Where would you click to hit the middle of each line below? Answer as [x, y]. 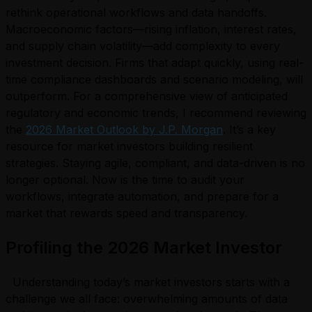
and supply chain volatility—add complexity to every [143, 46]
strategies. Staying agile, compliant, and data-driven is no [155, 163]
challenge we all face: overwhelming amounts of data [147, 299]
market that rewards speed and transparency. [130, 213]
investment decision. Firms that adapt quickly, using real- [155, 62]
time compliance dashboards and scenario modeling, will [154, 79]
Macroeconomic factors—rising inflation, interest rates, [151, 29]
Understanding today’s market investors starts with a [148, 282]
